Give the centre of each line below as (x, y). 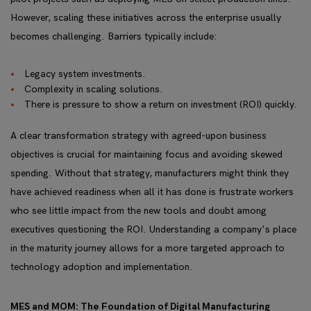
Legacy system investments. (85, 74)
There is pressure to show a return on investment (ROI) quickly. (161, 104)
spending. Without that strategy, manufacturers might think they (150, 173)
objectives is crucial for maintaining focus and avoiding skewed (146, 154)
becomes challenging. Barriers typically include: (114, 36)
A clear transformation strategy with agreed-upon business (138, 136)
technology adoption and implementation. (102, 267)
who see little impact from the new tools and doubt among (138, 211)
